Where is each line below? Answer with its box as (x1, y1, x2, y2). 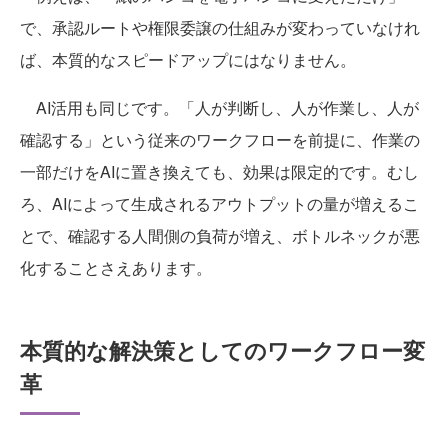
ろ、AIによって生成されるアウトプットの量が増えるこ (20, 191, 419, 215)
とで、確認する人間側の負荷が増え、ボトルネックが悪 (20, 223, 420, 247)
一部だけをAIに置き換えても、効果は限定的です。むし (20, 159, 419, 183)
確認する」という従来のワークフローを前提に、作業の (20, 127, 420, 151)
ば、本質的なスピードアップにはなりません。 (20, 47, 356, 71)
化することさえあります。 (20, 255, 212, 279)
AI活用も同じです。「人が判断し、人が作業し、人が (20, 95, 419, 119)
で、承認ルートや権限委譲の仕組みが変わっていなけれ (20, 15, 420, 39)
